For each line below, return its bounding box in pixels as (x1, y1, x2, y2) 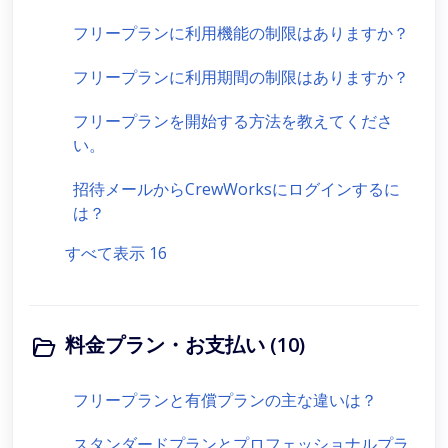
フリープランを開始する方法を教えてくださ (73, 110, 393, 132)
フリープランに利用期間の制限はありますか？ (73, 66, 409, 88)
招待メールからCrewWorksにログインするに (73, 178, 400, 200)
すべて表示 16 (65, 242, 167, 264)
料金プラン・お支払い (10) (65, 331, 305, 358)
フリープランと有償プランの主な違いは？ (73, 389, 377, 411)
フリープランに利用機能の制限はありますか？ (73, 22, 409, 44)
